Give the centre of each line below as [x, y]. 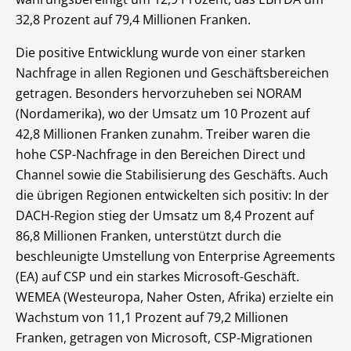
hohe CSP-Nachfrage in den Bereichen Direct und [161, 154]
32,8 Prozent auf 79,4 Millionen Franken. [133, 19]
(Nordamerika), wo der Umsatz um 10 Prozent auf [163, 113]
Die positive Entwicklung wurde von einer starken [161, 52]
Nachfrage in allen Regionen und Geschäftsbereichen [172, 72]
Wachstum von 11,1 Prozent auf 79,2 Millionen [152, 317]
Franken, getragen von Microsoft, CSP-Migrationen [164, 337]
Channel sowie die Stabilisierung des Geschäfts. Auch [172, 174]
